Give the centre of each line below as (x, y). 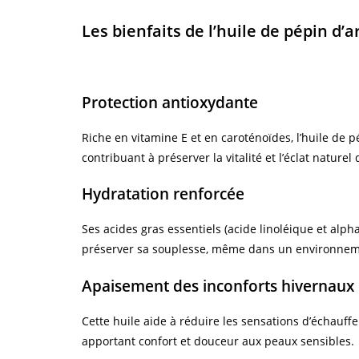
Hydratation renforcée (163, 194)
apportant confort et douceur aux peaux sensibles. (218, 341)
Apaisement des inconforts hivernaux (218, 285)
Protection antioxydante (170, 103)
